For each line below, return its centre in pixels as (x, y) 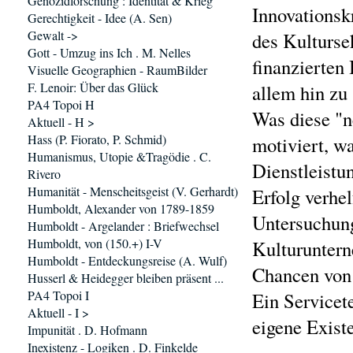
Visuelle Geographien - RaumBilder (117, 70)
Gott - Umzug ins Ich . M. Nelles (109, 52)
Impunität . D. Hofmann (87, 330)
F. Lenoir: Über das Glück (93, 87)
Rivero (44, 174)
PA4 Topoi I (58, 295)
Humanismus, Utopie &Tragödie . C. (119, 156)
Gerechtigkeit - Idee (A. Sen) (100, 18)
